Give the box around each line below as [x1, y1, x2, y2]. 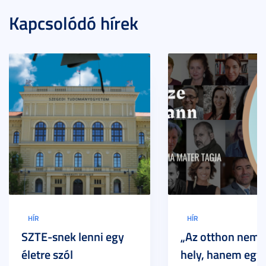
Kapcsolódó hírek [9, 9, 138, 36]
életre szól [21, 245, 73, 262]
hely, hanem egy [180, 245, 262, 262]
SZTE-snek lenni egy [21, 227, 124, 245]
